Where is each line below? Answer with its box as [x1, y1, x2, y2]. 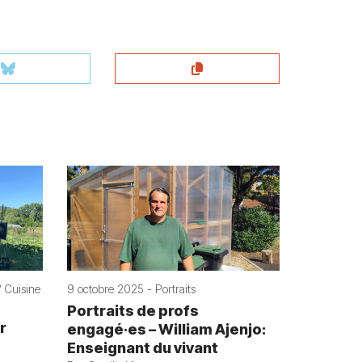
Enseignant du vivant [67, 339, 219, 357]
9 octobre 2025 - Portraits [67, 282, 196, 297]
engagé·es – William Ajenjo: [67, 321, 267, 339]
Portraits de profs [67, 302, 200, 320]
